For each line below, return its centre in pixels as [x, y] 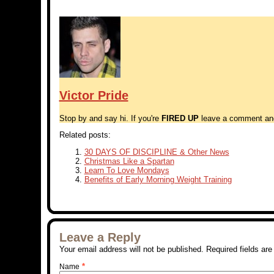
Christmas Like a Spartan [129, 161]
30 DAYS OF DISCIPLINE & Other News [157, 152]
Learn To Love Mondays [127, 170]
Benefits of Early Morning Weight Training [158, 180]
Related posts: [85, 135]
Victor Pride [94, 95]
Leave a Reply [100, 237]
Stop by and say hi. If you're [110, 118]
